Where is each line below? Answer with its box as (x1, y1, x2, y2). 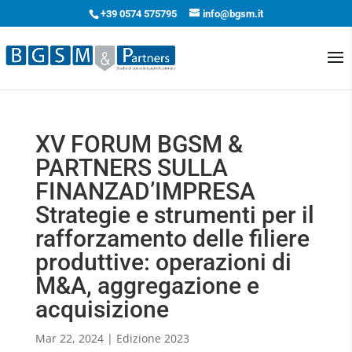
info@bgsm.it (202, 7, 263, 20)
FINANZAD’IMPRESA (35, 178, 255, 205)
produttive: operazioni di (35, 248, 291, 276)
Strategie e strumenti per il (35, 201, 314, 229)
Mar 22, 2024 (35, 331, 104, 346)
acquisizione (35, 295, 169, 323)
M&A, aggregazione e (35, 272, 259, 299)
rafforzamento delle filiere (35, 225, 310, 252)
